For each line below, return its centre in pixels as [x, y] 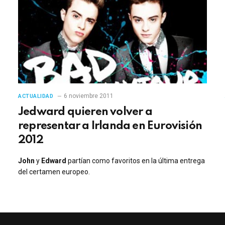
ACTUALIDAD [36, 96]
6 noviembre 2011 [88, 96]
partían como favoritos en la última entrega [136, 160]
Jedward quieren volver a [85, 112]
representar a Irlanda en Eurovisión [110, 126]
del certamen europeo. [54, 172]
